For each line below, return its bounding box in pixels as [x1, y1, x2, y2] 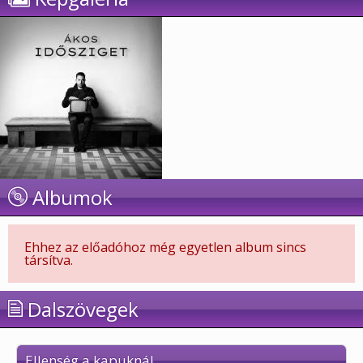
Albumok [28, 184, 113, 211]
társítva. [24, 251, 73, 269]
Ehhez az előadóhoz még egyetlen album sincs [24, 238, 306, 256]
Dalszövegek [23, 296, 139, 322]
